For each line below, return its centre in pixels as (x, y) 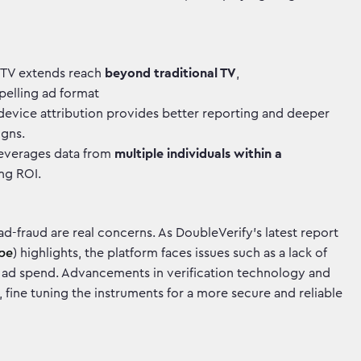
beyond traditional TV (170, 73)
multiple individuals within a (198, 154)
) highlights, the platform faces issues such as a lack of (170, 253)
